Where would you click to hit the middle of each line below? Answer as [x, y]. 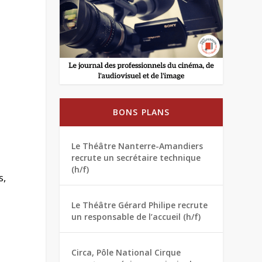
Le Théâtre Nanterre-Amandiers [137, 146]
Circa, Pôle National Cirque [126, 253]
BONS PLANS [141, 112]
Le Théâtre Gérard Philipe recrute [140, 205]
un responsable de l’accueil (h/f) [136, 217]
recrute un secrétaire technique [136, 158]
